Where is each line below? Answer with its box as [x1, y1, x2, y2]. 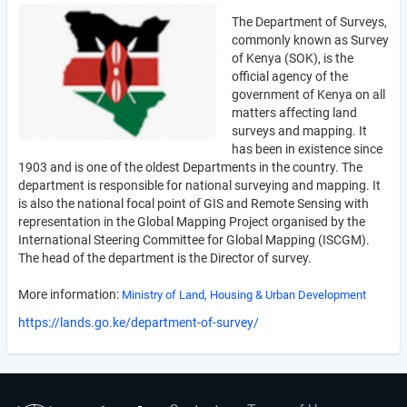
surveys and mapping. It [232, 124, 367, 138]
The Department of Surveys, [232, 15, 387, 29]
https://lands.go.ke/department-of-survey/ [18, 315, 259, 330]
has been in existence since [232, 142, 382, 156]
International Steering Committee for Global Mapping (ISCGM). [18, 233, 370, 247]
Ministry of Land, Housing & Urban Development [122, 288, 366, 302]
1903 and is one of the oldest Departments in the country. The [18, 160, 362, 174]
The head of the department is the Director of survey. [18, 251, 312, 265]
